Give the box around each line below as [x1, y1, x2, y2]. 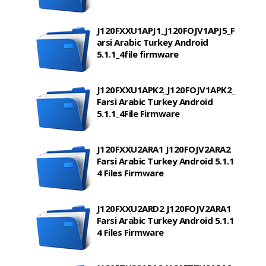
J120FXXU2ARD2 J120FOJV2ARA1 [96, 202, 232, 215]
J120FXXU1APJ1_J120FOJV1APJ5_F [96, 24, 235, 37]
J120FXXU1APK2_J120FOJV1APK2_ [96, 84, 235, 96]
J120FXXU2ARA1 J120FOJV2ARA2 [96, 143, 231, 156]
